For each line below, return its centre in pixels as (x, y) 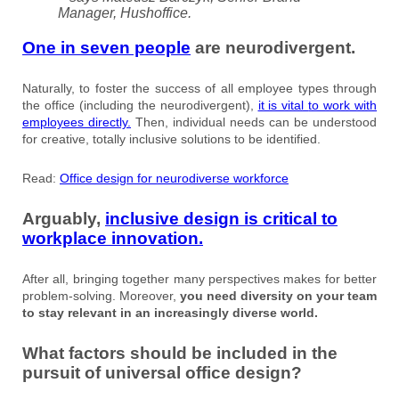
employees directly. (77, 122)
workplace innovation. (113, 239)
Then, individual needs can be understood (254, 122)
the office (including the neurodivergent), (140, 106)
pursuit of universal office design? (162, 373)
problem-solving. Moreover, (99, 296)
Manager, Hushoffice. (125, 13)
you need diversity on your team (277, 296)
